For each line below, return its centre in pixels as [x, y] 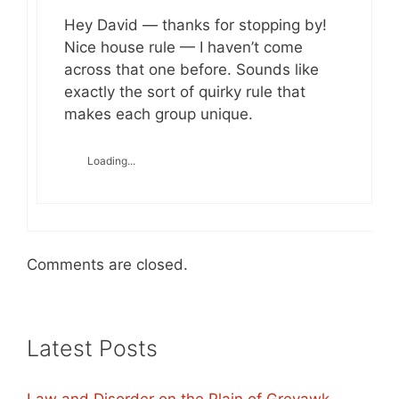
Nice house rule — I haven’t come [183, 47]
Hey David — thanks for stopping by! [195, 25]
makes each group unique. [159, 114]
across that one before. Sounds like [191, 69]
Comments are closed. [107, 265]
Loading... [111, 160]
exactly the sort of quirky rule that [185, 92]
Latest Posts [92, 348]
